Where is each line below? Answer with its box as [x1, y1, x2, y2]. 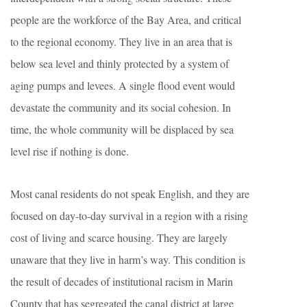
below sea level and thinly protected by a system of [10, 56, 229, 71]
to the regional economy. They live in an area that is [10, 34, 232, 49]
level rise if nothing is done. [10, 144, 129, 159]
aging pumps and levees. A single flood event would [10, 78, 235, 93]
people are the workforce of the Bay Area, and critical [10, 12, 241, 27]
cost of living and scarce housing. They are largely [10, 230, 228, 245]
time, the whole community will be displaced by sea [10, 122, 234, 137]
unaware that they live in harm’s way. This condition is [10, 252, 245, 267]
